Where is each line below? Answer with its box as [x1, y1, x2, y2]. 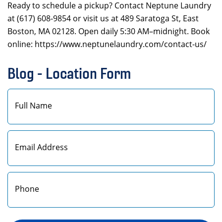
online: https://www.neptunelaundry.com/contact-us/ [7, 39, 207, 50]
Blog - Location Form [7, 64, 131, 83]
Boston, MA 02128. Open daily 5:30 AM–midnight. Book [7, 26, 210, 37]
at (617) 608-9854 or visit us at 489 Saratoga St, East [7, 13, 199, 24]
